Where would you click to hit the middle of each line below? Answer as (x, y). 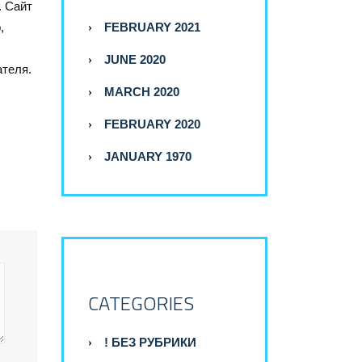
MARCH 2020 (142, 92)
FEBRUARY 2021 (152, 27)
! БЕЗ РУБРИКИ (150, 343)
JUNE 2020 (135, 60)
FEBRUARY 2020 (152, 124)
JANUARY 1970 (148, 157)
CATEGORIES (141, 303)
